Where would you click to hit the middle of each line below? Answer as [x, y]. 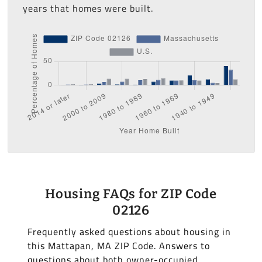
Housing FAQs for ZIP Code [131, 194]
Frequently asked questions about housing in [129, 232]
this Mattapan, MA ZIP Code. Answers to [118, 246]
